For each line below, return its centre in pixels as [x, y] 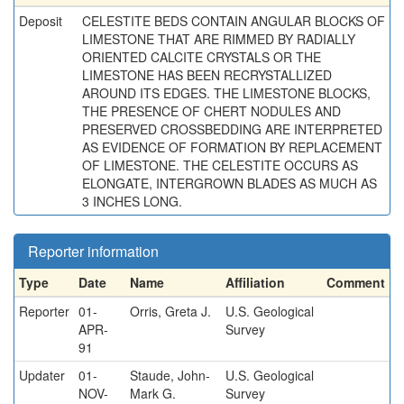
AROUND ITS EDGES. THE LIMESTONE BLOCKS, [226, 93]
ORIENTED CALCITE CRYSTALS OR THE [202, 57]
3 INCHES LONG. [132, 201]
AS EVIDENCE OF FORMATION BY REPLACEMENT [232, 147]
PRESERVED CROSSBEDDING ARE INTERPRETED [232, 129]
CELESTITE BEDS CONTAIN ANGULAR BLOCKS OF [234, 21]
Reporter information [93, 251]
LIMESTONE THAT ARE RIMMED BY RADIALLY [219, 39]
